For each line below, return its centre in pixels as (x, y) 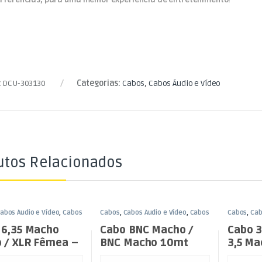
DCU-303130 (24, 83)
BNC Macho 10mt (144, 243)
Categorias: (99, 83)
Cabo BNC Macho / (147, 230)
